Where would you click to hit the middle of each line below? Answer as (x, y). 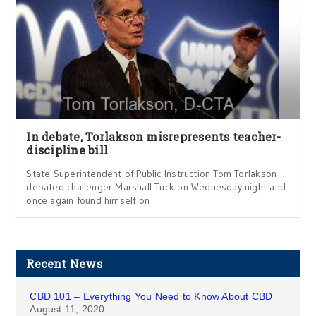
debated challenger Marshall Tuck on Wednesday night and (156, 187)
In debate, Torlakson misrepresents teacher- (154, 136)
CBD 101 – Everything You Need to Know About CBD (151, 296)
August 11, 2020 (67, 309)
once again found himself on (88, 200)
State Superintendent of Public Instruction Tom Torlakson (152, 174)
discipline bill (67, 150)
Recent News (64, 263)
